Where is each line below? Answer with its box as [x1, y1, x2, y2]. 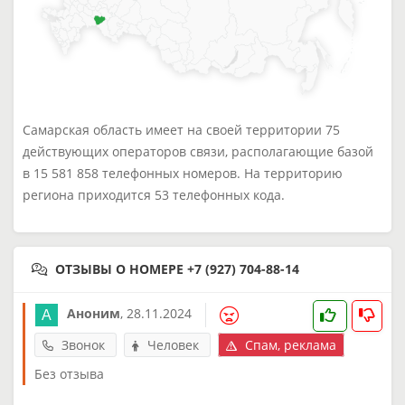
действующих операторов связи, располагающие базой [23, 142, 373, 160]
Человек [144, 335, 202, 353]
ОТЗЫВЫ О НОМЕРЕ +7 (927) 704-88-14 [55, 259, 299, 278]
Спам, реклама [241, 335, 336, 353]
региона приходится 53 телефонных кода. [23, 185, 285, 203]
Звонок [58, 335, 108, 353]
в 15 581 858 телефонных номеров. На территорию [23, 164, 343, 182]
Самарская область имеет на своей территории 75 [23, 120, 340, 138]
